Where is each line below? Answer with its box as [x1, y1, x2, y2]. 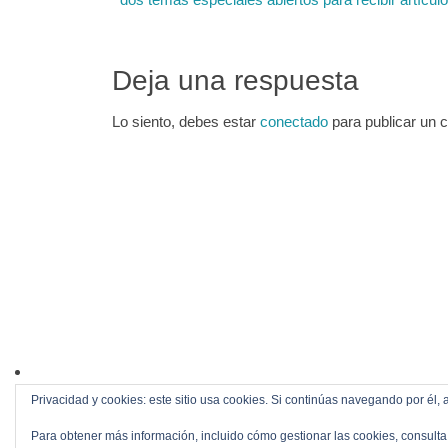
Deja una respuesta [112, 63, 359, 96]
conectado [260, 112, 328, 130]
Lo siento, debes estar [112, 112, 260, 130]
